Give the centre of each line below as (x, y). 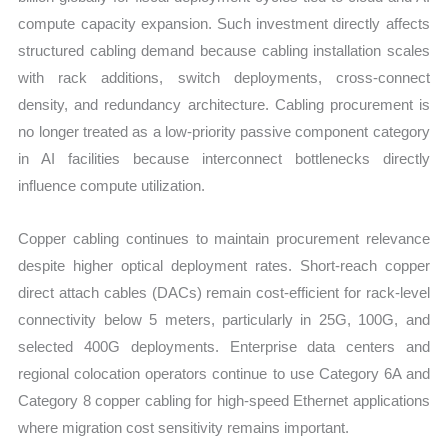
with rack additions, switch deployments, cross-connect (224, 78)
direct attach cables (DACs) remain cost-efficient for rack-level (224, 293)
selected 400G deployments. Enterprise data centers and (224, 347)
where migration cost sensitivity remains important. (184, 428)
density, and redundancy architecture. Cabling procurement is (224, 105)
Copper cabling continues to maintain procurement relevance (224, 239)
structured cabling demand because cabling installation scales (224, 51)
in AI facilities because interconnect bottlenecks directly (224, 159)
